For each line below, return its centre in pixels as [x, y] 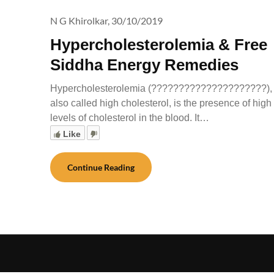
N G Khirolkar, [80, 20]
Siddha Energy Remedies [144, 65]
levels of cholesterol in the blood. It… [130, 117]
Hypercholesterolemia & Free [159, 44]
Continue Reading [101, 167]
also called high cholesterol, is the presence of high [161, 103]
